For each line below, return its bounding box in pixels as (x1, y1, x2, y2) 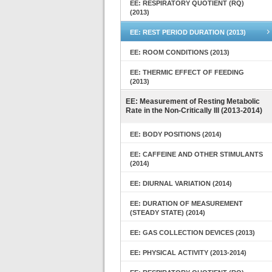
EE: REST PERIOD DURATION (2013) (130, 29, 246, 36)
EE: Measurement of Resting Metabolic (126, 97, 260, 106)
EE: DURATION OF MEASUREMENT (130, 200, 243, 207)
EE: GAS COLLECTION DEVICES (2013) (130, 229, 255, 236)
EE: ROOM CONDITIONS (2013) (130, 49, 229, 56)
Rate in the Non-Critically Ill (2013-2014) (126, 106, 262, 115)
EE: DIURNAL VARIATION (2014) (130, 180, 232, 187)
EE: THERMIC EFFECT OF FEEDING (130, 69, 244, 76)
